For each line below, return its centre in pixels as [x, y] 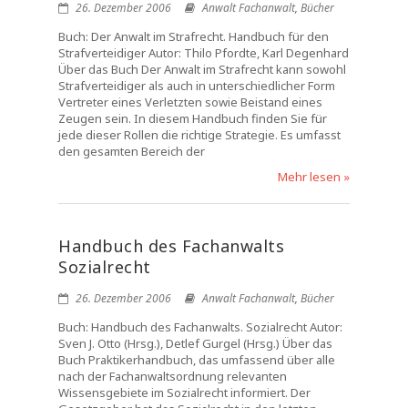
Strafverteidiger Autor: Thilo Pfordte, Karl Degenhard [204, 53]
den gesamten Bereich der [132, 151]
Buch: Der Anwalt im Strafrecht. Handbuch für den [194, 36]
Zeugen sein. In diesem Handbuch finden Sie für [193, 118]
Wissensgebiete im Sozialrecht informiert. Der [184, 393]
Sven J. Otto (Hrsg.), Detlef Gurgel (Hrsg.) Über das [195, 343]
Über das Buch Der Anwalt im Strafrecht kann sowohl [202, 69]
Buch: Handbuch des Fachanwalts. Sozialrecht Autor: [200, 327]
